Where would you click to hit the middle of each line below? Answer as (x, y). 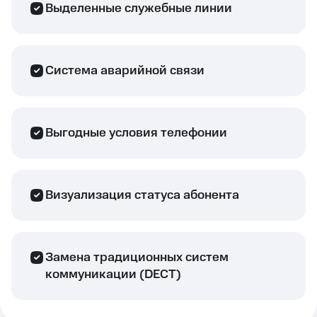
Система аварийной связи (125, 71)
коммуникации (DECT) (113, 275)
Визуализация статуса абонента (142, 195)
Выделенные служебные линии (139, 8)
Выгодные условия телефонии (136, 133)
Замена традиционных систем (137, 258)
